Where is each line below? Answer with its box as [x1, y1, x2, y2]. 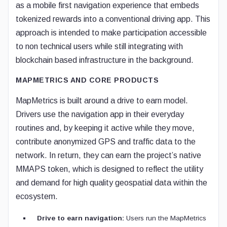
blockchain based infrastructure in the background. [16, 56, 194, 64]
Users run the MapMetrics [124, 214, 206, 222]
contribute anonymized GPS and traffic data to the [16, 137, 196, 146]
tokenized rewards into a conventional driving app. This [16, 15, 210, 23]
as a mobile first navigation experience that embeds [16, 1, 199, 10]
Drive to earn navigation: [37, 214, 124, 222]
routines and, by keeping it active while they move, [16, 124, 195, 132]
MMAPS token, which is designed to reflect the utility [16, 165, 203, 173]
